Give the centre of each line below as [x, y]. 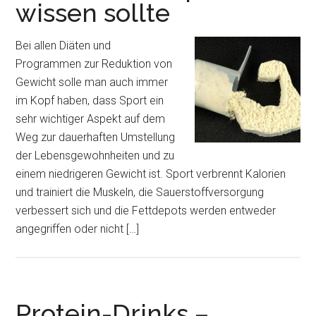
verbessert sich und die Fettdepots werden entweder [146, 211]
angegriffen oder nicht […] [78, 229]
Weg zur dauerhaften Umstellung [96, 137]
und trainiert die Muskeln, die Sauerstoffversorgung [140, 192]
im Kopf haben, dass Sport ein [90, 101]
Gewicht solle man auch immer [92, 82]
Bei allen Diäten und [63, 45]
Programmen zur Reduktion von [94, 64]
